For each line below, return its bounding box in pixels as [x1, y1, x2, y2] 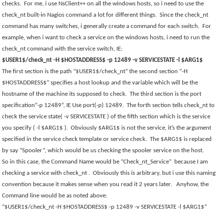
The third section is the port [130, 91, 202, 97]
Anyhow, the [176, 181, 209, 188]
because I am [174, 159, 208, 165]
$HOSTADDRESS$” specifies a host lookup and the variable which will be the [2, 80, 198, 86]
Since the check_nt [160, 12, 209, 18]
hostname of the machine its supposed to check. [2, 91, 127, 97]
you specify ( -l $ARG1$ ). [2, 125, 68, 131]
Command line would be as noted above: [2, 192, 108, 199]
